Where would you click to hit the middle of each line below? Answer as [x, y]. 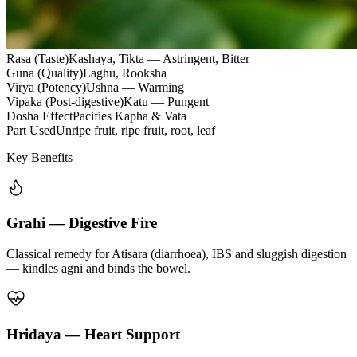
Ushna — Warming [135, 87]
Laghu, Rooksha [125, 73]
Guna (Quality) [45, 73]
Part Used [31, 130]
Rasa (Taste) [37, 58]
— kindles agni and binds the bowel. [98, 269]
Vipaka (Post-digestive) [65, 101]
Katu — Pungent [166, 101]
